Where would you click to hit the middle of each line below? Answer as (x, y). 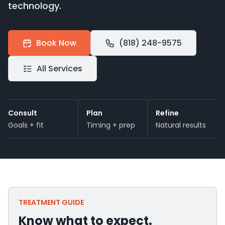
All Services (60, 69)
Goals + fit (26, 125)
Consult (23, 113)
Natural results (181, 125)
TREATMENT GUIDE (51, 202)
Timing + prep (110, 125)
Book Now (56, 43)
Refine (167, 113)
